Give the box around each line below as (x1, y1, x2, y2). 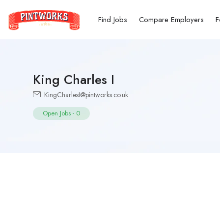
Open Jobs (43, 109, 71, 118)
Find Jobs (98, 14, 127, 25)
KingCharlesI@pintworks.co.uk (42, 90, 128, 100)
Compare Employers (139, 14, 204, 25)
